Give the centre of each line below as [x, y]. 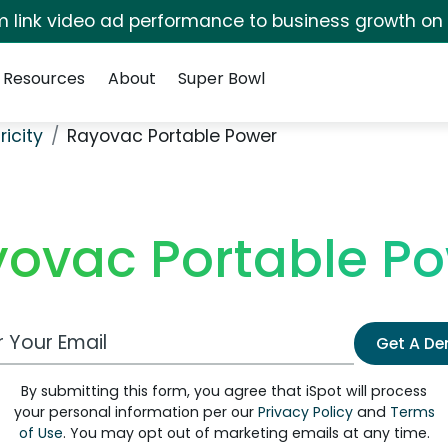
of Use [40, 433]
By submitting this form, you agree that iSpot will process [224, 391]
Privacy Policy [305, 412]
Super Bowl [221, 78]
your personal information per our [135, 412]
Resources [44, 78]
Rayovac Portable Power [172, 136]
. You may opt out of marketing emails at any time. [246, 433]
